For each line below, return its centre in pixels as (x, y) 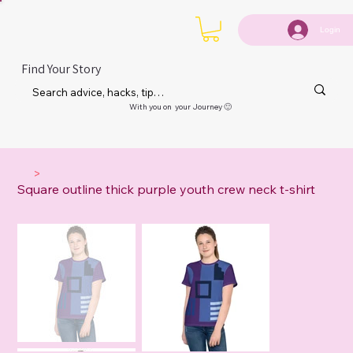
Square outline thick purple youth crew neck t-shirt (167, 190)
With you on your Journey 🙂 (180, 107)
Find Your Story (61, 69)
